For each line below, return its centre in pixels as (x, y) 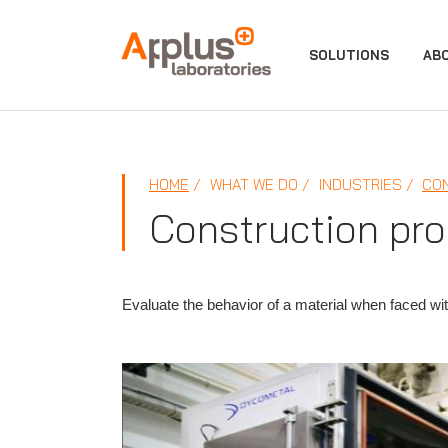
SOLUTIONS (349, 55)
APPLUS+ (158, 60)
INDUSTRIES (358, 184)
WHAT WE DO (252, 184)
